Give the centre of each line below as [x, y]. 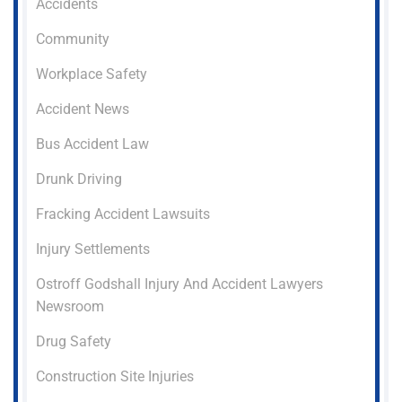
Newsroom [70, 307]
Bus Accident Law [92, 144]
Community [73, 39]
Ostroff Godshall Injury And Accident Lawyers [179, 284]
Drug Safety [74, 342]
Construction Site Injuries [115, 377]
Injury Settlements [93, 249]
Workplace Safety [92, 74]
